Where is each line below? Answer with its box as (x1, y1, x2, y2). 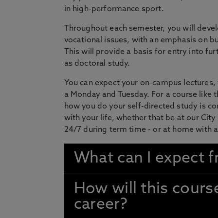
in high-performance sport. (64, 5, 164, 13)
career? (73, 197, 127, 213)
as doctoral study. (64, 60, 130, 68)
